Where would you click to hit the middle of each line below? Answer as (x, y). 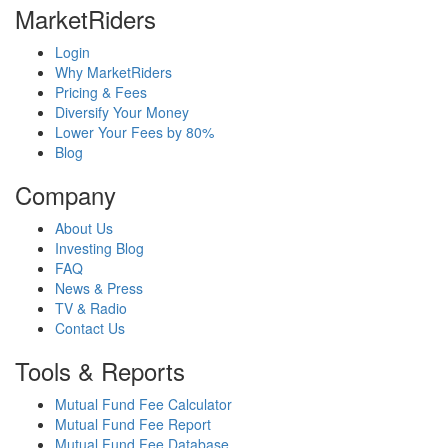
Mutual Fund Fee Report (133, 424)
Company (65, 194)
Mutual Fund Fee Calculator (143, 404)
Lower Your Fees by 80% (134, 132)
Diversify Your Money (122, 112)
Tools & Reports (100, 370)
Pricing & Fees (101, 92)
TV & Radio (91, 308)
